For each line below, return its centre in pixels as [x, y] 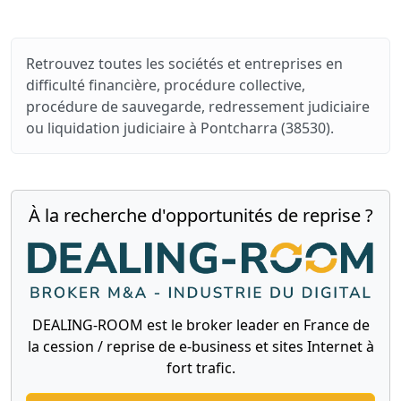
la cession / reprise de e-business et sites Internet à [200, 346]
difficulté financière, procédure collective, [166, 85]
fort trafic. [200, 367]
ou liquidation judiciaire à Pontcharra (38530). [180, 128]
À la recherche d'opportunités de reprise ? [200, 215]
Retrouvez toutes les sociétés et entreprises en [184, 63]
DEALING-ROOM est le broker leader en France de [200, 324]
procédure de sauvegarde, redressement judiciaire [198, 106]
